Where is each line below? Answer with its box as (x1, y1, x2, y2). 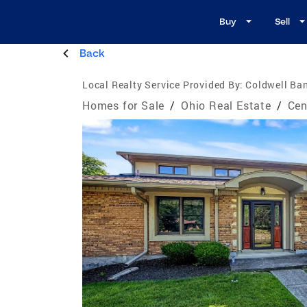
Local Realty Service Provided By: (82, 77, 243, 91)
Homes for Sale (82, 97, 165, 112)
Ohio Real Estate (181, 97, 271, 112)
